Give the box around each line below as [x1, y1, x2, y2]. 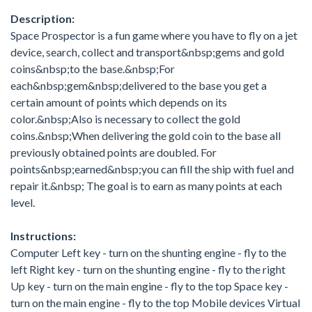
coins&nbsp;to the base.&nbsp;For [10, 62, 175, 75]
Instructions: [10, 229, 76, 242]
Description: [10, 12, 75, 25]
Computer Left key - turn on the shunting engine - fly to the [10, 246, 286, 259]
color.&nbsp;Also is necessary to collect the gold [10, 112, 240, 125]
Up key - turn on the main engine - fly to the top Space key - [10, 279, 288, 292]
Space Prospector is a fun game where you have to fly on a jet [10, 29, 297, 42]
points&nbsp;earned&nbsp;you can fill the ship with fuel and [10, 162, 294, 175]
